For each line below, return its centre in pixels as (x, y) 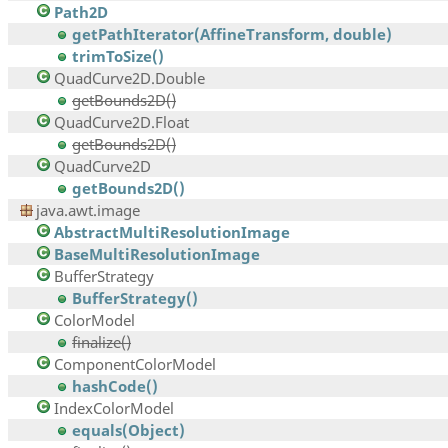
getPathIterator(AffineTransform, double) (232, 34)
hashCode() (115, 386)
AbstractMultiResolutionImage (172, 232)
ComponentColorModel (135, 364)
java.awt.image (88, 210)
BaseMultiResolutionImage (157, 254)
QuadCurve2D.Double (129, 78)
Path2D (81, 12)
